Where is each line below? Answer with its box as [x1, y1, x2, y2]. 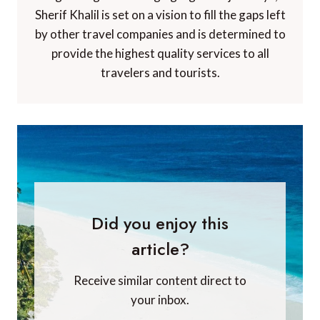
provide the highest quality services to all [51, 46, 269, 61]
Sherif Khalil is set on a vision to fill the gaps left [34, 7, 286, 23]
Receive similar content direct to [74, 273, 246, 289]
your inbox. [131, 292, 189, 308]
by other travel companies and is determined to [34, 26, 286, 42]
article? [131, 236, 189, 262]
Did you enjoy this [91, 211, 229, 236]
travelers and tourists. [100, 65, 220, 81]
